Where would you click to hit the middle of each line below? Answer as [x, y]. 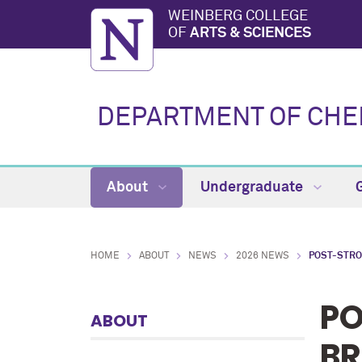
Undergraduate [253, 187]
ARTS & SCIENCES [250, 33]
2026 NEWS [263, 256]
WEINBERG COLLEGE [238, 16]
